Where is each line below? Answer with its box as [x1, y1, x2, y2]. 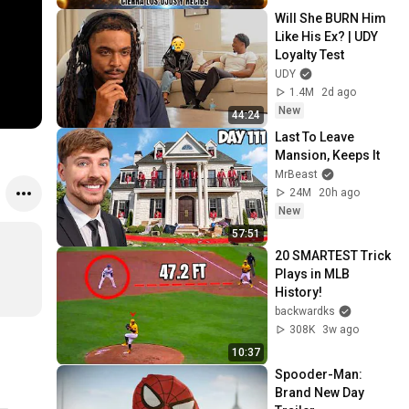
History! [275, 284, 323, 299]
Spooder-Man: [275, 366, 363, 382]
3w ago [322, 322, 360, 336]
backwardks [275, 304, 336, 318]
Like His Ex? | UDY [275, 28, 379, 44]
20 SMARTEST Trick [275, 247, 392, 263]
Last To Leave [275, 129, 355, 144]
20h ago [319, 185, 361, 199]
